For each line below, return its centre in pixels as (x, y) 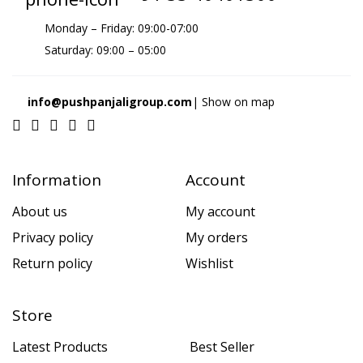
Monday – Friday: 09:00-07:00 (122, 28)
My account (220, 211)
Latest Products (60, 346)
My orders (217, 237)
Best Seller (222, 346)
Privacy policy (53, 237)
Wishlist (209, 263)
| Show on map (235, 101)
